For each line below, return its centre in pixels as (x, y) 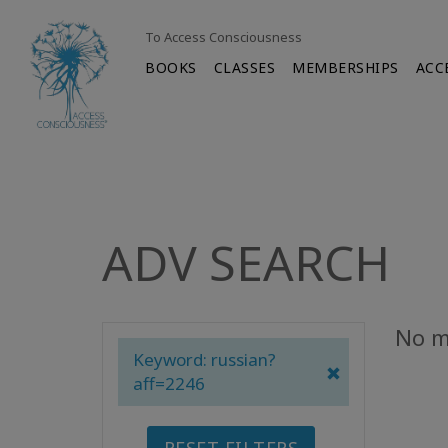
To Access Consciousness (224, 37)
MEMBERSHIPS (345, 67)
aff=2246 (169, 383)
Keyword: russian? (204, 359)
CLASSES (244, 67)
